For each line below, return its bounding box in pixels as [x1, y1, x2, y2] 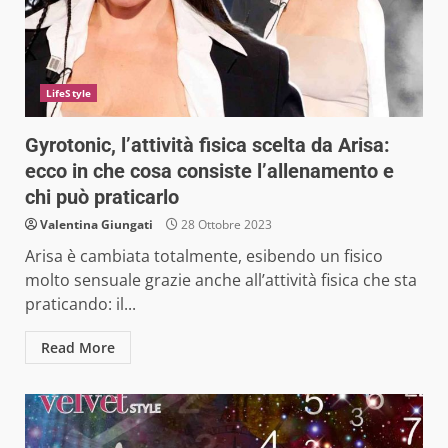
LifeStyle [46, 85, 91, 100]
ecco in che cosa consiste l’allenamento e [25, 158, 394, 183]
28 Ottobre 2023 [178, 215, 272, 233]
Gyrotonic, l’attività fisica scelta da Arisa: [25, 132, 390, 157]
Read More [41, 337, 115, 357]
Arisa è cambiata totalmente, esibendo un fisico [25, 244, 383, 267]
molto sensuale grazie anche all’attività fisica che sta [25, 268, 417, 291]
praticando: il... [25, 292, 136, 315]
